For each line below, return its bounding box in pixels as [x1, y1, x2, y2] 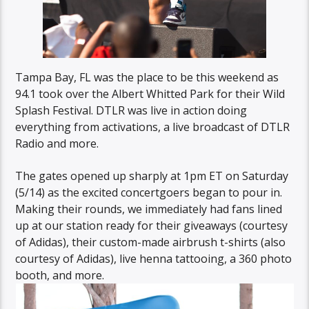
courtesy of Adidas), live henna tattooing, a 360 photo [15, 250, 292, 266]
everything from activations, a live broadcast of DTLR [15, 119, 290, 135]
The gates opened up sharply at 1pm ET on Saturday [15, 168, 289, 183]
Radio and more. [15, 136, 99, 152]
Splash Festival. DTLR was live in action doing [15, 103, 248, 119]
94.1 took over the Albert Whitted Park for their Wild [15, 86, 286, 102]
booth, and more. [15, 267, 105, 283]
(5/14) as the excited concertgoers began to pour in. [15, 184, 283, 200]
